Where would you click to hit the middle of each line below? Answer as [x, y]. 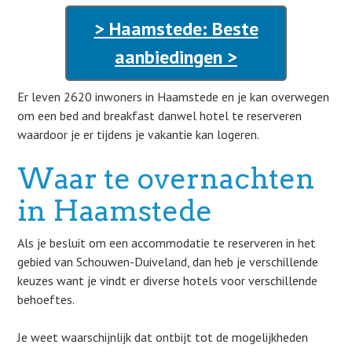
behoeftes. [46, 299]
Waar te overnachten [167, 178]
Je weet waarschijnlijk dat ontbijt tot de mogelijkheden [163, 337]
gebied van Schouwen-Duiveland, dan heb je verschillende [168, 262]
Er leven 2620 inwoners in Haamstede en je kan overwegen [174, 97]
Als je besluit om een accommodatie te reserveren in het [167, 243]
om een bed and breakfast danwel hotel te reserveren [160, 115]
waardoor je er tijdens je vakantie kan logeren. [139, 134]
